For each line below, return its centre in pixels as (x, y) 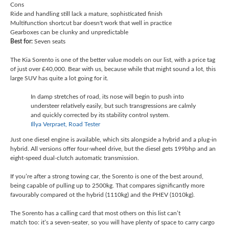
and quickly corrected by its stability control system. (100, 115)
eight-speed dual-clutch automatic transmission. (75, 158)
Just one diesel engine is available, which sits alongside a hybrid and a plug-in (113, 139)
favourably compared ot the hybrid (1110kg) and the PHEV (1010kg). (103, 194)
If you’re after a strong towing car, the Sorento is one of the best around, (107, 176)
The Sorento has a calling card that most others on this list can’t (95, 213)
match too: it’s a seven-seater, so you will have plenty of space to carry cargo (112, 222)
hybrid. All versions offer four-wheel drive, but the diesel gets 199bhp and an (113, 148)
